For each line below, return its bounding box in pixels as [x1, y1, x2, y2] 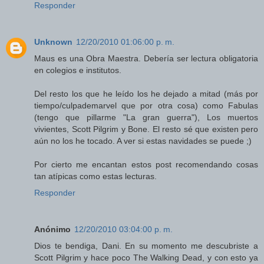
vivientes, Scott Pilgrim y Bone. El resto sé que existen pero [34, 124, 258, 134]
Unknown [34, 37, 72, 47]
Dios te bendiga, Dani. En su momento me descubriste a [34, 241, 258, 251]
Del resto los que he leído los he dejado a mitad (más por [34, 89, 258, 99]
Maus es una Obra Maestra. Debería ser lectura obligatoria [34, 54, 258, 64]
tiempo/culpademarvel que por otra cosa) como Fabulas [34, 101, 258, 111]
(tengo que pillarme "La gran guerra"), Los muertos [34, 113, 258, 123]
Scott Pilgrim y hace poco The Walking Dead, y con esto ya [34, 253, 258, 263]
